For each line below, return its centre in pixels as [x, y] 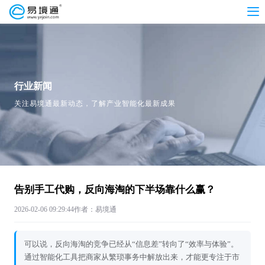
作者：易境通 [95, 209]
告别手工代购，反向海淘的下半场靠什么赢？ [115, 190]
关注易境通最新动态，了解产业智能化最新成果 [95, 104]
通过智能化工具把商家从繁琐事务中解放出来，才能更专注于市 [132, 257]
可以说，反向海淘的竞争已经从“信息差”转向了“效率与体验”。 [131, 244]
